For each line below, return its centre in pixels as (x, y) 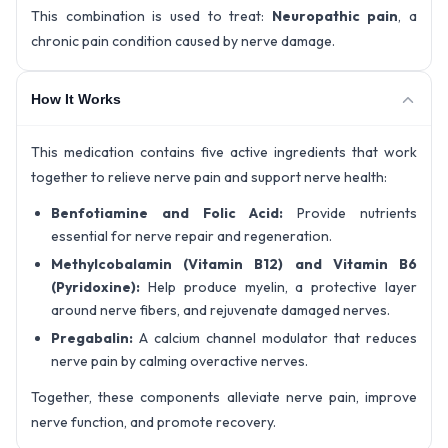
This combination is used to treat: (151, 16)
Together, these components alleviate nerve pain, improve (224, 397)
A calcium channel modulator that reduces (275, 338)
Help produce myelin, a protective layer (278, 287)
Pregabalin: (92, 338)
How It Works (76, 98)
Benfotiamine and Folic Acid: (167, 213)
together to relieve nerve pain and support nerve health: (209, 177)
